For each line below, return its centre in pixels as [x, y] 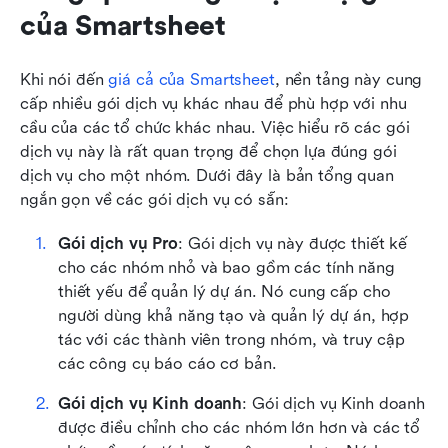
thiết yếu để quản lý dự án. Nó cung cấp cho [224, 291]
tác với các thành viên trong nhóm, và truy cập [232, 339]
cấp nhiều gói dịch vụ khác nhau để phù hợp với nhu [213, 103]
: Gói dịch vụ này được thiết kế [293, 243]
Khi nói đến [64, 79]
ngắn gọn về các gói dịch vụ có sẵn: [154, 199]
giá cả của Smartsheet [191, 79]
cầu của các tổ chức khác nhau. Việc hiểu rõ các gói [215, 127]
